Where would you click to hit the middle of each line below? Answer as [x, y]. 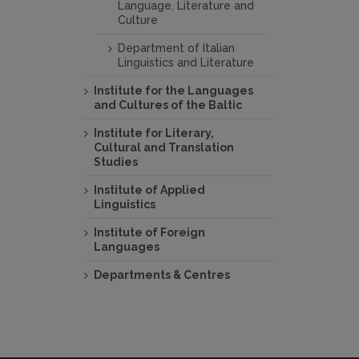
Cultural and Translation [164, 147]
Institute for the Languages [173, 91]
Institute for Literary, [154, 133]
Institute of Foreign [149, 232]
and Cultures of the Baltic [168, 105]
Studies [116, 162]
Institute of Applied [149, 190]
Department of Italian [176, 48]
